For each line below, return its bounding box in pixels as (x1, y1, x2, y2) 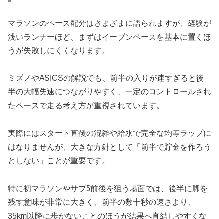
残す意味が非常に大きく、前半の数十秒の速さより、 (8, 198, 196, 207)
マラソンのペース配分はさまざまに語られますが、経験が (8, 19, 211, 27)
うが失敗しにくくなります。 (8, 46, 109, 55)
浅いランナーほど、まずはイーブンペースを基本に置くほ (8, 32, 211, 41)
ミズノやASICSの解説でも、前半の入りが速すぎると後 (8, 74, 204, 83)
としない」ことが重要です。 (8, 156, 109, 165)
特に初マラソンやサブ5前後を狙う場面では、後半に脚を (8, 184, 208, 193)
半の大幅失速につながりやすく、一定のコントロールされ (8, 88, 211, 96)
